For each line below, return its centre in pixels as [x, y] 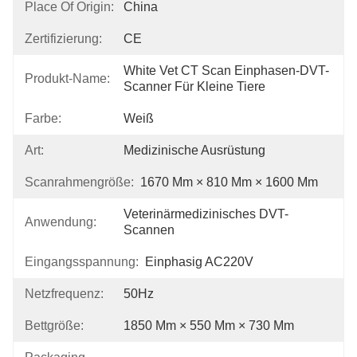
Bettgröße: [54, 326]
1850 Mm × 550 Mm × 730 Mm [209, 326]
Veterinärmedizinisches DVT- [206, 214]
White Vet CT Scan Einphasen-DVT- [226, 71]
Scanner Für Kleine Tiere [194, 86]
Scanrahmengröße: [79, 182]
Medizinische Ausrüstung [194, 150]
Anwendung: [61, 222]
